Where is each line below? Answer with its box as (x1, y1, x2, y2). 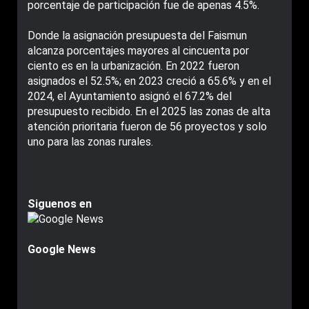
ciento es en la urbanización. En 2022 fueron (28, 59, 239, 73)
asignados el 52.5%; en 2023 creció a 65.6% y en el (28, 74, 271, 88)
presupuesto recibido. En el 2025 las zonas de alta (28, 105, 270, 119)
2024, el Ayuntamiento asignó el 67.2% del (28, 90, 232, 103)
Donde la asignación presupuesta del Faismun (28, 29, 247, 43)
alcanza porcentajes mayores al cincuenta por (28, 44, 249, 58)
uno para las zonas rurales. (28, 135, 153, 149)
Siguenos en (28, 197, 92, 211)
